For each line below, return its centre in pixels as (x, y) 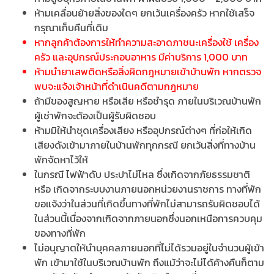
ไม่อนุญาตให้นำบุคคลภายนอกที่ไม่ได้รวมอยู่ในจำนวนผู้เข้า (149, 248)
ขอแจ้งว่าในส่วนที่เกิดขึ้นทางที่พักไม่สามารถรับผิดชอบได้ (147, 204)
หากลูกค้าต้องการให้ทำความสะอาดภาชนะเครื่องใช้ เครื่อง (146, 43)
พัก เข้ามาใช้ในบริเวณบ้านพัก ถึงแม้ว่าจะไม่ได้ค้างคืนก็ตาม (149, 263)
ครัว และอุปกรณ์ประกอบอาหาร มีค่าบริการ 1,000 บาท (141, 57)
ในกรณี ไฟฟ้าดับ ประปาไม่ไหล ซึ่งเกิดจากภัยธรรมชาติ (142, 175)
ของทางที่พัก (60, 233)
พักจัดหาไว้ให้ (61, 160)
